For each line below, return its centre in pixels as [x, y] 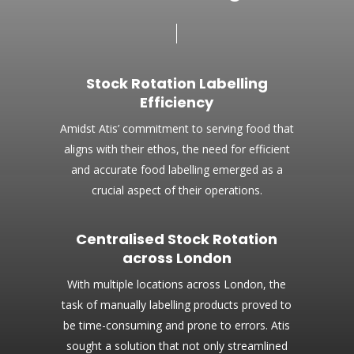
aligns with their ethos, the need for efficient [177, 149]
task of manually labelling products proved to [177, 305]
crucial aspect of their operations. [177, 190]
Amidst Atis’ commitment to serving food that [177, 129]
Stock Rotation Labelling [177, 84]
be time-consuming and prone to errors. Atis [177, 326]
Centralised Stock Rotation [177, 239]
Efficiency [177, 103]
